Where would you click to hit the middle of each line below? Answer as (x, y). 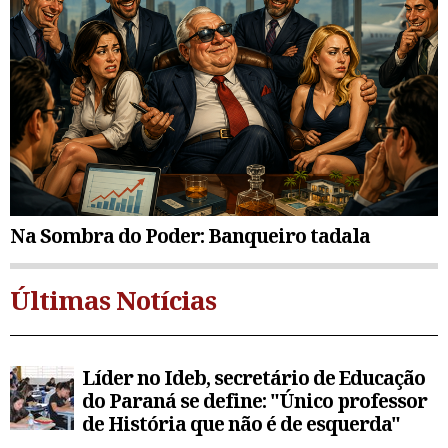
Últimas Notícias (113, 300)
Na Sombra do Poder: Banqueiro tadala (190, 236)
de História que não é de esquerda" (241, 424)
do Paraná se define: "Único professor (254, 401)
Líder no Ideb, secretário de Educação (253, 378)
